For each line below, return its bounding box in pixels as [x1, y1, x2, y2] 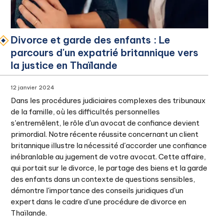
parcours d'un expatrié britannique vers [11, 46, 199, 59]
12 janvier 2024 [11, 84, 55, 91]
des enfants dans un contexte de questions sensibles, [11, 175, 196, 184]
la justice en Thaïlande [11, 59, 118, 71]
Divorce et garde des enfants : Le [11, 34, 171, 46]
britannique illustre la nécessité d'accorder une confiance [11, 141, 207, 150]
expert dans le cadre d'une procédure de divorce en [11, 197, 187, 206]
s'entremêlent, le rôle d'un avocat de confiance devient [11, 118, 200, 128]
